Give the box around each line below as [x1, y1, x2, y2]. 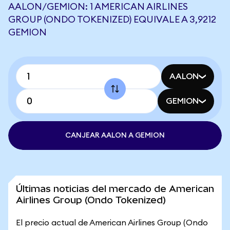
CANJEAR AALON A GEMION [65, 132, 165, 139]
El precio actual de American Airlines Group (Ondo [16, 219, 208, 227]
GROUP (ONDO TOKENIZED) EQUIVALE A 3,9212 [8, 15, 216, 24]
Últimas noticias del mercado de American [16, 183, 214, 194]
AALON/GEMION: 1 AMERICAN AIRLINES [8, 2, 188, 11]
